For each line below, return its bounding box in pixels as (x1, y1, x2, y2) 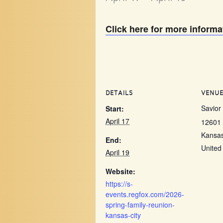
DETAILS (106, 89, 133, 97)
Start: (106, 104, 124, 114)
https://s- (106, 179, 133, 189)
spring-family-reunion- (106, 200, 175, 210)
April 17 (106, 116, 129, 126)
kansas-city (106, 210, 141, 221)
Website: (106, 166, 135, 177)
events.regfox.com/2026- (106, 189, 184, 200)
